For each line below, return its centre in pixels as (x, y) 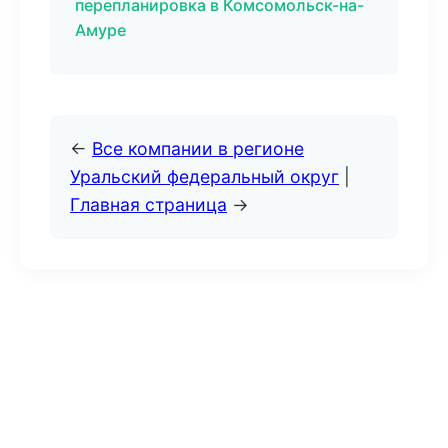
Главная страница (148, 204)
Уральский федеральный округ (204, 176)
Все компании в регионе (198, 148)
